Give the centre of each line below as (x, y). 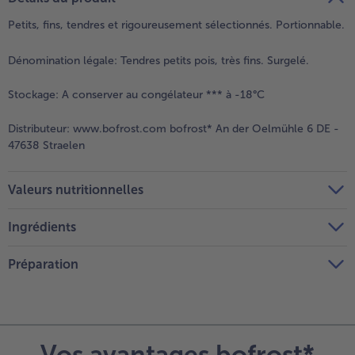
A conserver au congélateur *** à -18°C (162, 95)
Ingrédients (42, 227)
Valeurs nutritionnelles (76, 190)
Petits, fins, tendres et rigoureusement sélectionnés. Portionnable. (176, 25)
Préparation (43, 264)
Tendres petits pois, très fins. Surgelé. (213, 61)
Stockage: (33, 95)
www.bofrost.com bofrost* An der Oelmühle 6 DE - (204, 129)
